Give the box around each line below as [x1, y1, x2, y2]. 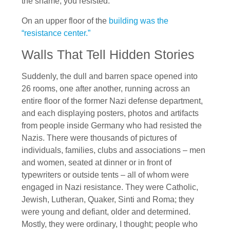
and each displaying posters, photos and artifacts [22, 108, 199, 118]
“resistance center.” [22, 28, 90, 37]
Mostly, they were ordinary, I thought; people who [22, 219, 198, 228]
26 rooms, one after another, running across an [22, 84, 190, 93]
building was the [109, 16, 168, 25]
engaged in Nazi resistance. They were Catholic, [22, 182, 198, 191]
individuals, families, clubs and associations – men [22, 145, 205, 155]
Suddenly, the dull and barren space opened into [22, 71, 198, 81]
